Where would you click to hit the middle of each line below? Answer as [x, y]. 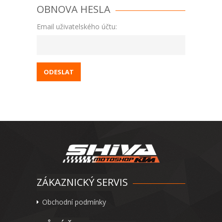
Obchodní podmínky [74, 202]
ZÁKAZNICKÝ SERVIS [82, 182]
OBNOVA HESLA [74, 9]
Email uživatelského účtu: [77, 27]
